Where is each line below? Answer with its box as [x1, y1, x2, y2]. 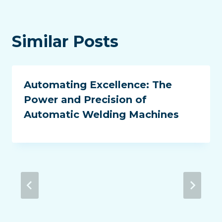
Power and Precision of [24, 94, 147, 106]
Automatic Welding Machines [24, 109, 179, 121]
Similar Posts [12, 32, 118, 52]
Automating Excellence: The [24, 79, 172, 91]
